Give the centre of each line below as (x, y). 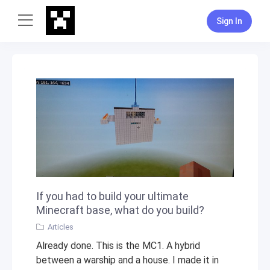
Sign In (229, 21)
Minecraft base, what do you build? (120, 210)
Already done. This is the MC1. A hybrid (118, 246)
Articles (61, 227)
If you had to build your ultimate (112, 196)
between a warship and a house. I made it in (127, 260)
